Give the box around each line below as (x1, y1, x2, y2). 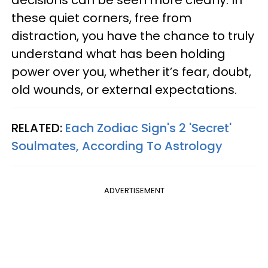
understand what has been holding (11, 45, 226, 62)
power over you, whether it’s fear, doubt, (11, 63, 251, 80)
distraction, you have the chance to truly (11, 27, 254, 44)
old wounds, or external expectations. (11, 81, 237, 98)
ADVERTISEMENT (103, 184, 165, 196)
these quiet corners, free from (11, 9, 191, 26)
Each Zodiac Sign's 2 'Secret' (65, 119, 232, 136)
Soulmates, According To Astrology (11, 137, 223, 154)
